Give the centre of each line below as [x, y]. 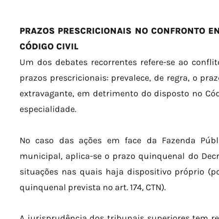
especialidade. [48, 109]
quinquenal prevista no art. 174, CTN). [93, 187]
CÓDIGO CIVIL [49, 47]
